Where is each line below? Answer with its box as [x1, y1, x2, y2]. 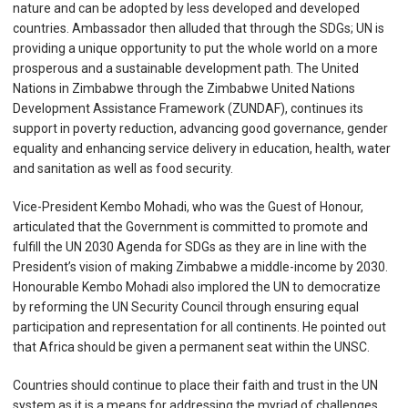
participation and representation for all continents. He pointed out [13, 319, 386, 334]
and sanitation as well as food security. [13, 160, 233, 176]
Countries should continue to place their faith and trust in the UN [13, 377, 378, 393]
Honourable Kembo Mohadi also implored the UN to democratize [13, 279, 381, 294]
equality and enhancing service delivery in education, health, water [13, 140, 391, 156]
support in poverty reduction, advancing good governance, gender [13, 120, 388, 136]
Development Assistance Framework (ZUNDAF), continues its [13, 100, 363, 116]
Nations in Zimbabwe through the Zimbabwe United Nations [13, 80, 355, 96]
